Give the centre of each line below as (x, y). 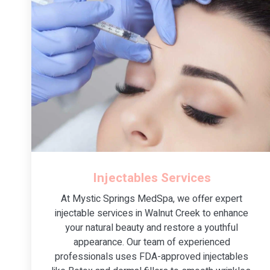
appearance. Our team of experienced (152, 242)
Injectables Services (152, 178)
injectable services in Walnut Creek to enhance (152, 213)
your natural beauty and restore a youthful (152, 228)
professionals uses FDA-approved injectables (152, 256)
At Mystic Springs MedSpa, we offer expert (152, 199)
